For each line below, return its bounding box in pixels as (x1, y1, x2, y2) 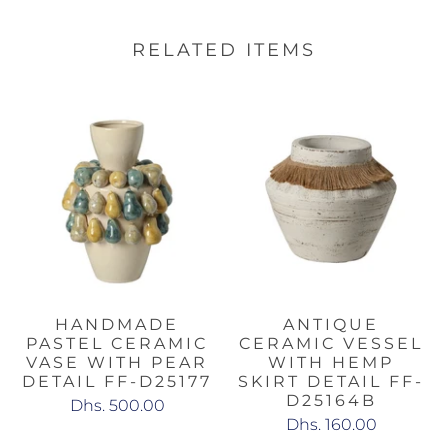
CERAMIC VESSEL (239, 333, 423, 353)
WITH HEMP (268, 352, 394, 372)
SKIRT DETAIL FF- (238, 371, 424, 391)
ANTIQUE (283, 314, 379, 334)
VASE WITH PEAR (26, 352, 208, 372)
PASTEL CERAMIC (26, 333, 208, 353)
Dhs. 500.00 (69, 395, 165, 415)
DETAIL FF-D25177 (22, 371, 212, 391)
